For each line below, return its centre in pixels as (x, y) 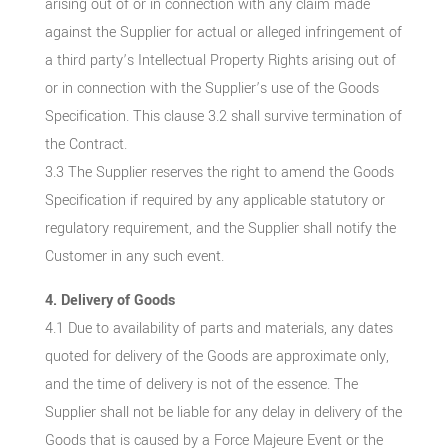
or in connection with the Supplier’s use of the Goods (211, 88)
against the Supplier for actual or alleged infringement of (223, 32)
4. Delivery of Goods (109, 300)
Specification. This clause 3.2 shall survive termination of (223, 116)
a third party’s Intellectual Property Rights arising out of (220, 60)
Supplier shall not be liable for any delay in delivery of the (223, 412)
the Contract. (85, 144)
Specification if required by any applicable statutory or (214, 200)
